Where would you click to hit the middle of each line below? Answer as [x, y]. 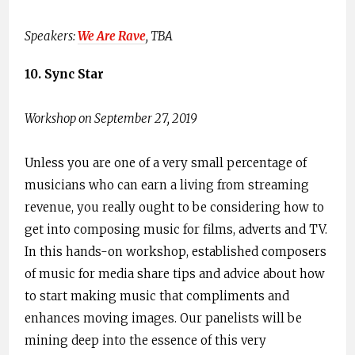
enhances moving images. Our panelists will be [163, 319]
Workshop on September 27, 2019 [111, 119]
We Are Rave [112, 36]
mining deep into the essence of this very [145, 341]
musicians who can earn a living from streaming [167, 185]
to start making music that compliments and [157, 296]
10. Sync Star [64, 74]
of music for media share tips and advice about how [175, 274]
